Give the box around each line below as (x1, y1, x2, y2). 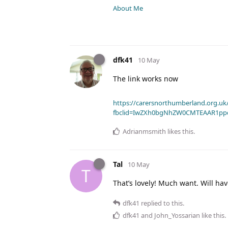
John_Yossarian (154, 210, 200, 220)
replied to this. (139, 198, 184, 208)
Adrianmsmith (123, 126, 166, 136)
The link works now (113, 73, 178, 83)
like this (200, 210, 224, 220)
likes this (166, 126, 193, 136)
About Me (113, 3, 143, 13)
